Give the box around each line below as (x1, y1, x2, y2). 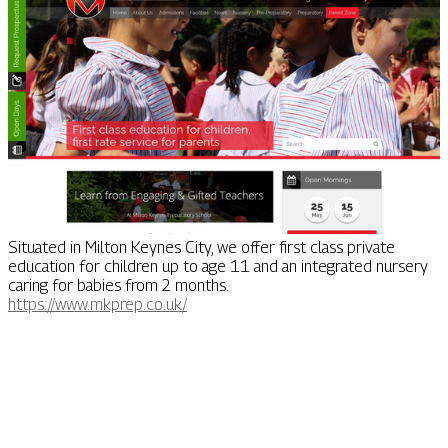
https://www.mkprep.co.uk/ (8, 295, 187, 315)
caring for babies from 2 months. (8, 276, 229, 296)
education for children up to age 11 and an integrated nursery (8, 257, 428, 277)
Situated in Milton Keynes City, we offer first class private (8, 238, 395, 258)
